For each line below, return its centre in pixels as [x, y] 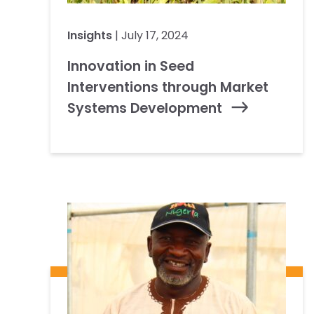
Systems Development [145, 108]
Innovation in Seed [131, 66]
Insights [90, 35]
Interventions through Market [168, 87]
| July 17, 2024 [150, 35]
